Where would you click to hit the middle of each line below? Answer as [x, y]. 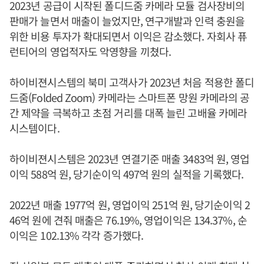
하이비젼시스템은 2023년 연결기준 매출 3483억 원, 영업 [130, 159]
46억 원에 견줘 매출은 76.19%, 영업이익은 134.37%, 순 [128, 220]
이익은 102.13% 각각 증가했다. [76, 235]
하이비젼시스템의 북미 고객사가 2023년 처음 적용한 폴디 [132, 82]
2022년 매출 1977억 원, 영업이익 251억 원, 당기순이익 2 [130, 205]
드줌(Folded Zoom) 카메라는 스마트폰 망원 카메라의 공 [130, 98]
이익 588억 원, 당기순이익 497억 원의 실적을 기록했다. [127, 174]
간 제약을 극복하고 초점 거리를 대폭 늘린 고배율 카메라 [128, 113]
